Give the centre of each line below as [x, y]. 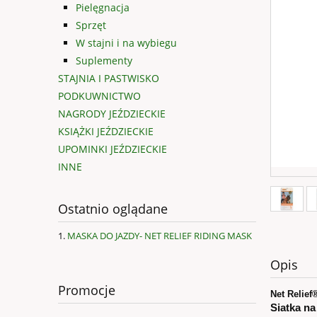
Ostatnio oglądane [113, 209]
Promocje [87, 290]
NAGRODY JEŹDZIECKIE [112, 114]
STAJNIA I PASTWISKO [109, 79]
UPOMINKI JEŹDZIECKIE [113, 149]
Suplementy [104, 61]
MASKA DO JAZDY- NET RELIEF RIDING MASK [160, 236]
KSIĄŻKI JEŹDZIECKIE [106, 132]
